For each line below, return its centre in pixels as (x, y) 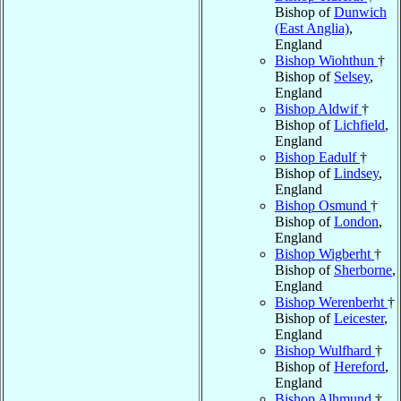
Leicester (359, 318)
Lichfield (359, 124)
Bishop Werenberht (331, 302)
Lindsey (356, 173)
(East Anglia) (312, 28)
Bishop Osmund (323, 205)
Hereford (359, 366)
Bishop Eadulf (317, 157)
